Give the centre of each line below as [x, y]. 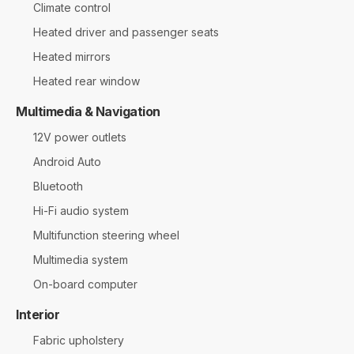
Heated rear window [87, 81]
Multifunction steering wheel [106, 235]
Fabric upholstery [79, 340]
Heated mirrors [72, 56]
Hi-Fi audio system [81, 210]
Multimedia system [81, 259]
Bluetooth [58, 186]
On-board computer [85, 284]
